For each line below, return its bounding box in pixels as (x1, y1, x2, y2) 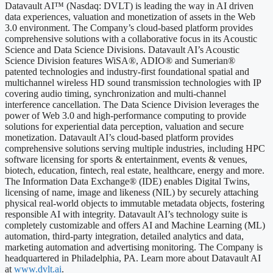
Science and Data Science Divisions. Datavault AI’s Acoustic (5, 44, 239, 55)
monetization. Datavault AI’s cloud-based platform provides (5, 132, 233, 143)
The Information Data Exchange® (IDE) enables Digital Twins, (5, 175, 250, 186)
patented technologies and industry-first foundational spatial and (5, 66, 249, 77)
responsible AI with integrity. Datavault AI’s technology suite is (5, 208, 247, 219)
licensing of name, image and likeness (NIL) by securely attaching (5, 186, 258, 197)
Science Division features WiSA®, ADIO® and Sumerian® (5, 55, 235, 66)
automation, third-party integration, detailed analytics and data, (5, 230, 244, 241)
